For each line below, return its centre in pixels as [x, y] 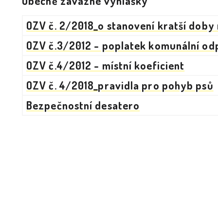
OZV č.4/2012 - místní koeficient [106, 65]
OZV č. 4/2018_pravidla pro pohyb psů [120, 85]
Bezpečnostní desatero [83, 105]
